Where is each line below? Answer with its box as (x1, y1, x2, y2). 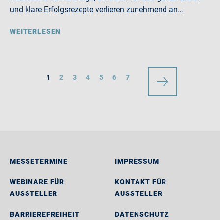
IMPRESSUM (115, 157, 159, 165)
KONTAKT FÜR (115, 178, 166, 186)
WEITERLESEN (10, 27, 61, 35)
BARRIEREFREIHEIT (10, 210, 80, 218)
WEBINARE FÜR (10, 178, 64, 186)
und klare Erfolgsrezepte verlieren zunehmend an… (10, 5, 183, 14)
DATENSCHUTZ (115, 210, 169, 218)
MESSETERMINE (10, 157, 68, 165)
